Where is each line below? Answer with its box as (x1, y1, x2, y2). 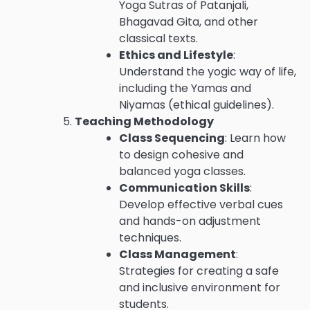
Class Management (119, 246, 236, 263)
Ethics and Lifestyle (119, 47, 233, 64)
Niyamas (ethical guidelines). (119, 97, 274, 113)
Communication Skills (119, 180, 250, 197)
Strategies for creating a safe (119, 263, 279, 280)
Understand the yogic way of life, (119, 64, 296, 80)
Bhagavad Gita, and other (119, 14, 258, 30)
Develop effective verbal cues (119, 197, 283, 213)
